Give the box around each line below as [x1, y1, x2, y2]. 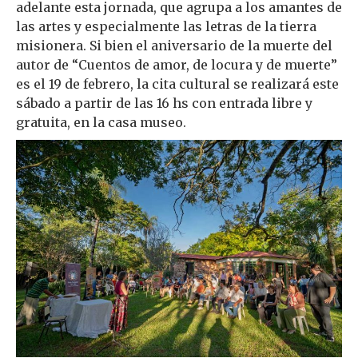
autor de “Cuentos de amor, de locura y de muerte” [16, 56, 337, 73]
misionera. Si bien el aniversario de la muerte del [16, 37, 332, 54]
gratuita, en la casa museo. [16, 113, 189, 130]
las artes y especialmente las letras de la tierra [16, 18, 316, 34]
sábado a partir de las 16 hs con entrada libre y [16, 94, 312, 111]
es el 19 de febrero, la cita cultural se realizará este [16, 75, 339, 92]
